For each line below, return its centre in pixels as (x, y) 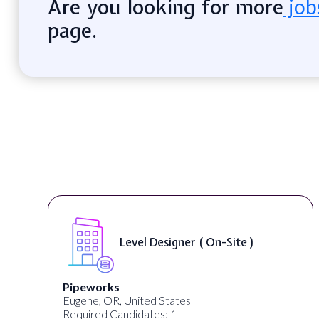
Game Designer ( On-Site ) (211, 242)
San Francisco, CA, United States (163, 300)
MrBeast (108, 286)
